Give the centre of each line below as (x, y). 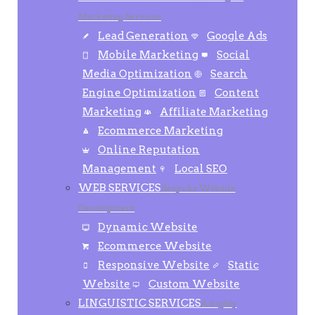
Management (120, 169)
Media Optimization (137, 74)
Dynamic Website (148, 227)
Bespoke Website (198, 188)
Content (237, 93)
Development (107, 208)
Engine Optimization (140, 93)
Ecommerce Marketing (161, 131)
